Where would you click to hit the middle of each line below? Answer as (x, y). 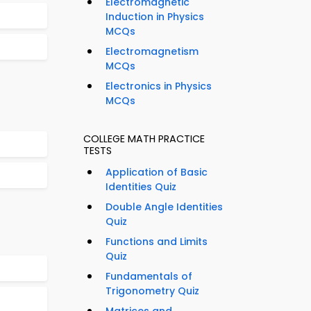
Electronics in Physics (159, 86)
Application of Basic (157, 173)
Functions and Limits (157, 242)
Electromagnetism (152, 52)
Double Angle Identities (164, 207)
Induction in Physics (155, 17)
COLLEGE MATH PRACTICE (144, 139)
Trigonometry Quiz (152, 291)
